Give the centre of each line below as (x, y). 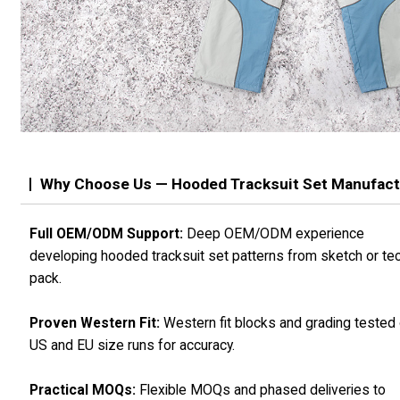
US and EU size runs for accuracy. (133, 346)
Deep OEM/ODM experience (274, 234)
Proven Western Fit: (95, 323)
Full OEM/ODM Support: (107, 234)
